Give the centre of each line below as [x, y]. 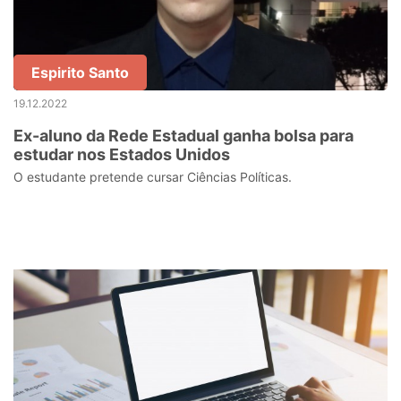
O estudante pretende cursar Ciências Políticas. [153, 177]
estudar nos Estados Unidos [122, 154]
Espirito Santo [80, 73]
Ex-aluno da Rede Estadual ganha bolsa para [183, 136]
